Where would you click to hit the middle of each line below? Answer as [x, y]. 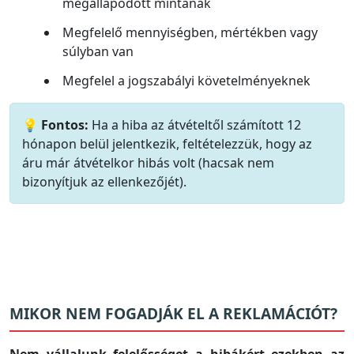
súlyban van [98, 52]
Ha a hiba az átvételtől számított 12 [195, 124]
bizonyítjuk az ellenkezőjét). [104, 181]
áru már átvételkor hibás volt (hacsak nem [148, 162]
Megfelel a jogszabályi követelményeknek [186, 80]
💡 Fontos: [55, 124]
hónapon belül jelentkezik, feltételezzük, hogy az [167, 143]
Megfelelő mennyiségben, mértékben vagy [190, 33]
